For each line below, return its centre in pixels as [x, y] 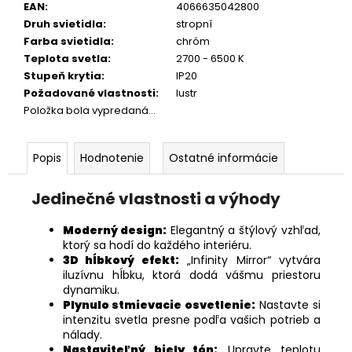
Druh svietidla [63, 24]
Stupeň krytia [62, 75]
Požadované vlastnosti [90, 93]
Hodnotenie [112, 158]
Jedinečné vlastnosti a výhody [156, 198]
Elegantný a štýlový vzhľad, [244, 230]
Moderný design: [115, 230]
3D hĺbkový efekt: [121, 260]
